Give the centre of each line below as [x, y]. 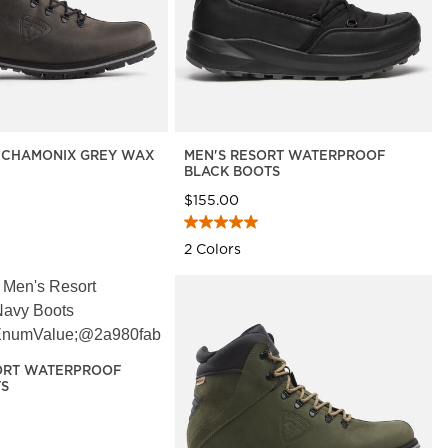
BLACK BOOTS [232, 170]
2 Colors [213, 248]
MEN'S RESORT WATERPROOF [285, 154]
